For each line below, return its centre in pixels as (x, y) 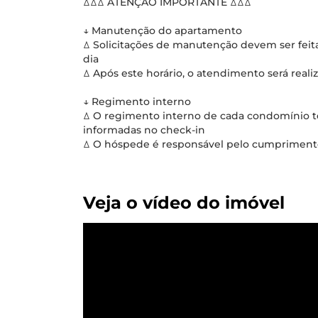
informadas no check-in (144, 130)
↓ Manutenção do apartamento (163, 31)
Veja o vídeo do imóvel (184, 203)
